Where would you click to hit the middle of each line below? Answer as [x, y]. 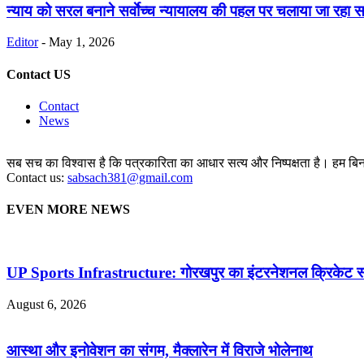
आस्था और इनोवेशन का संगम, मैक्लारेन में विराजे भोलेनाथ [160, 350]
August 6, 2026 [46, 304]
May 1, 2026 [82, 42]
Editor [22, 42]
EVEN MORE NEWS [68, 210]
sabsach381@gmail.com [130, 178]
